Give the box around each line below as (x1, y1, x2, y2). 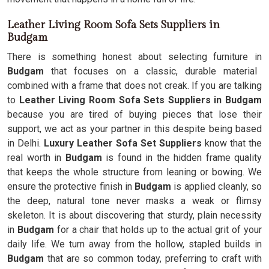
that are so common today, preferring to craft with (44, 253, 262, 264)
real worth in (7, 152, 65, 163)
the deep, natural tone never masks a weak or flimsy (7, 195, 262, 207)
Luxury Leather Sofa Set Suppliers (44, 138, 202, 149)
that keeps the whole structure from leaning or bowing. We (7, 166, 262, 178)
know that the (202, 138, 262, 149)
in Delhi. (7, 138, 44, 149)
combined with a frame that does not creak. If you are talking (7, 80, 262, 91)
